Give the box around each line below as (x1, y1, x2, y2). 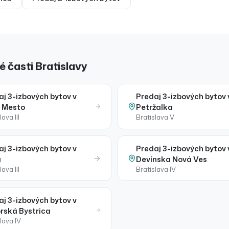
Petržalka (136, 102, 173, 113)
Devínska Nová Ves (136, 153, 208, 165)
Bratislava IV (136, 164, 176, 174)
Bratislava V (136, 112, 175, 122)
